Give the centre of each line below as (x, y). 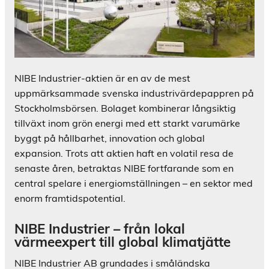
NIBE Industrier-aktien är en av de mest (102, 78)
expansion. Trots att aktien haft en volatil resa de (124, 153)
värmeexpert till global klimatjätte (122, 241)
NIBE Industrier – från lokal (100, 228)
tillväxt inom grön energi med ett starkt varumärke (127, 123)
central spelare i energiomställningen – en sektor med (134, 183)
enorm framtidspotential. (70, 198)
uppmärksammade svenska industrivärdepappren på (134, 93)
